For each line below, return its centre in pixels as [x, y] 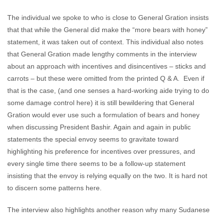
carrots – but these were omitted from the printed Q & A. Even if [106, 78]
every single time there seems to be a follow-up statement [96, 163]
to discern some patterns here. [54, 188]
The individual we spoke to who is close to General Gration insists [108, 18]
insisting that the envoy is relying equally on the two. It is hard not [107, 176]
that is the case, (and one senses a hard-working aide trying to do [108, 91]
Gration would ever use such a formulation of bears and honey [103, 115]
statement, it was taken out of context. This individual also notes [105, 42]
